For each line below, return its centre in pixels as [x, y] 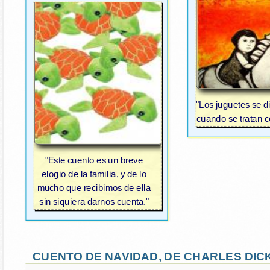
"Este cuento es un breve [94, 161]
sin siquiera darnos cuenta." [94, 202]
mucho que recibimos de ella [94, 188]
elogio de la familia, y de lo [94, 175]
